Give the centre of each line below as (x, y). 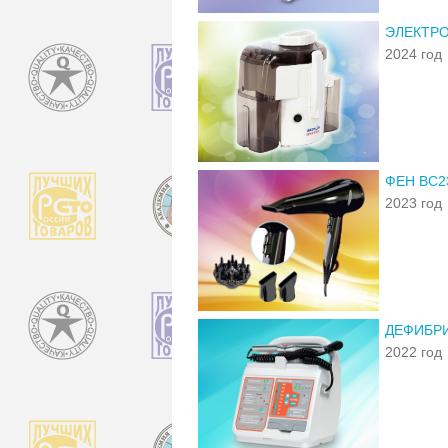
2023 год (413, 202)
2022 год (413, 351)
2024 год (413, 53)
